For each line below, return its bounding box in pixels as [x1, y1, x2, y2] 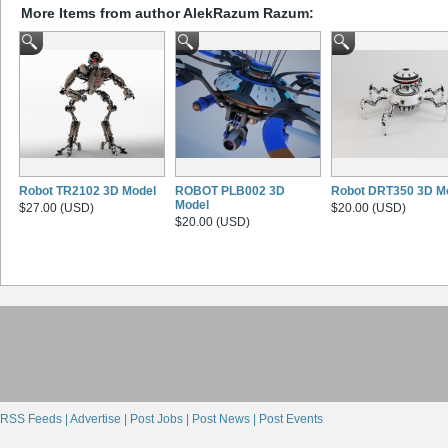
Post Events [259, 412, 323, 427]
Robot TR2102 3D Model [19, 184, 156, 199]
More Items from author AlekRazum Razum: [21, 5, 314, 22]
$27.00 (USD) [19, 201, 94, 216]
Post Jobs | [130, 412, 192, 427]
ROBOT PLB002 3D [175, 184, 285, 199]
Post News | [192, 412, 259, 427]
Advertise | [70, 412, 130, 427]
